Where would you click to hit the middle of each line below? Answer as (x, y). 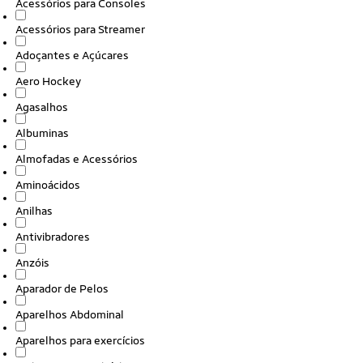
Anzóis (32, 263)
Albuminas (42, 133)
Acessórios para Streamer (80, 29)
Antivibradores (53, 237)
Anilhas (34, 211)
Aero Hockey (48, 81)
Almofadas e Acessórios (77, 159)
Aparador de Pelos (62, 288)
